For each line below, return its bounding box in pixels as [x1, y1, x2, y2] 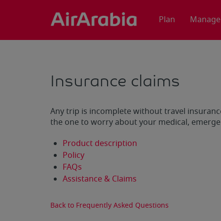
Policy [63, 149, 84, 161]
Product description [63, 138, 137, 149]
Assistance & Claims [63, 173, 137, 185]
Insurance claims [50, 70, 180, 90]
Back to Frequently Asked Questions [50, 200, 169, 211]
